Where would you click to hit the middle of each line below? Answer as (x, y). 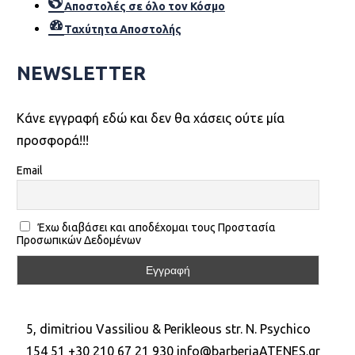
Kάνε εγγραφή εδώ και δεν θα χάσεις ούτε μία (150, 118)
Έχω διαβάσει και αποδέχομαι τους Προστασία (155, 227)
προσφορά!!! (52, 141)
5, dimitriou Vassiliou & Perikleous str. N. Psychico (169, 328)
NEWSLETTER (81, 74)
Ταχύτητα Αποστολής (122, 30)
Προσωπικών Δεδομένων (78, 240)
